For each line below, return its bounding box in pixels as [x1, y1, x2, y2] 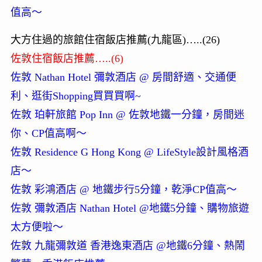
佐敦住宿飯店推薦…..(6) [10, 53, 123, 65]
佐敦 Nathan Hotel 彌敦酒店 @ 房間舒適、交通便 [10, 71, 236, 84]
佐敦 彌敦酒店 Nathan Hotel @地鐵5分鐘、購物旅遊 [10, 202, 249, 215]
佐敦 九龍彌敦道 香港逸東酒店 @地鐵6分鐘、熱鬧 [10, 240, 245, 252]
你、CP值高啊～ [10, 127, 87, 140]
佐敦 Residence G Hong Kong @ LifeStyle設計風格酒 [10, 146, 249, 158]
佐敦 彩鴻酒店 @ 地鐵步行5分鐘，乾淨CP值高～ [10, 184, 237, 196]
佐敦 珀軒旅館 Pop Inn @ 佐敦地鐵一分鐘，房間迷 [10, 109, 244, 121]
